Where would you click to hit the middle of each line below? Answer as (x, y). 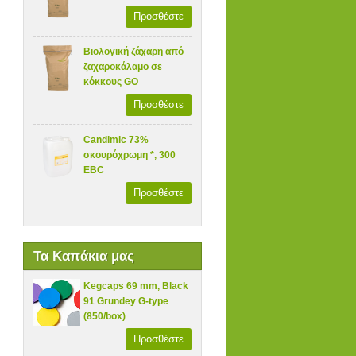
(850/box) (105, 316)
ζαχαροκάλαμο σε (123, 66)
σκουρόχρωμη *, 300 (130, 155)
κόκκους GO (111, 81)
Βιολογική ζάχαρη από (134, 51)
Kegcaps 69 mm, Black (136, 286)
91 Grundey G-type (126, 301)
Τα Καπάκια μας (83, 256)
